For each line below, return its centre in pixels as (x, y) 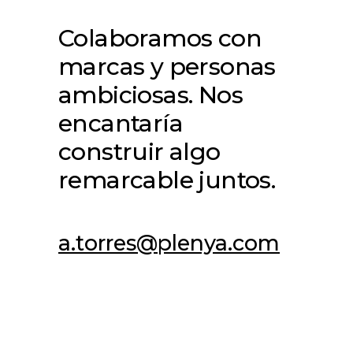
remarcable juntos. (167, 180)
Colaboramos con (160, 38)
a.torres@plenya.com (169, 243)
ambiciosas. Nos (150, 95)
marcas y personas (167, 67)
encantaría (121, 123)
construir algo (139, 152)
